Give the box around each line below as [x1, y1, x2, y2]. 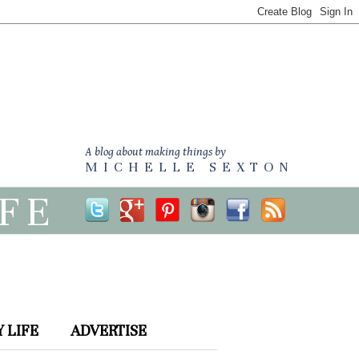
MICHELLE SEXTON [85, 159, 294, 175]
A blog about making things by [85, 145, 226, 159]
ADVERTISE [71, 321, 147, 340]
